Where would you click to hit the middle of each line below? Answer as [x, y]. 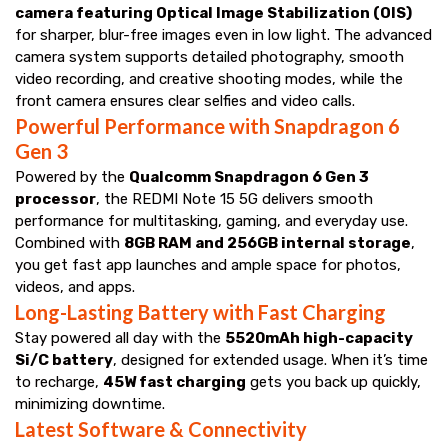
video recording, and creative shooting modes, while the [209, 78]
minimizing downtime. [90, 403]
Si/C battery [64, 359]
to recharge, [59, 381]
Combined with [69, 242]
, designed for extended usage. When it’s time [270, 359]
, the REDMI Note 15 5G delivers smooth [234, 198]
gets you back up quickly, [333, 381]
